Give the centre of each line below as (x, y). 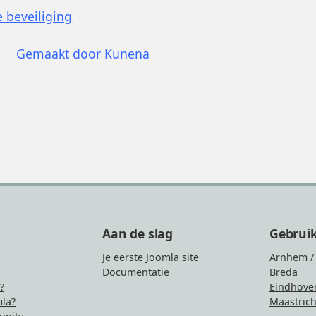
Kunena (127, 53)
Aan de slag (138, 234)
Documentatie (136, 272)
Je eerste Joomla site (151, 257)
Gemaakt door (61, 53)
